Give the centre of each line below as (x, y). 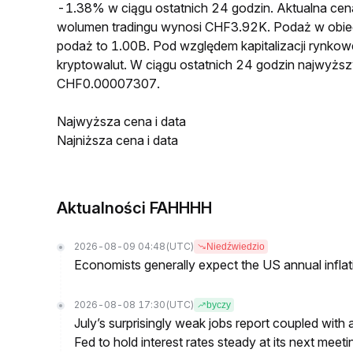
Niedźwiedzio (236, 247)
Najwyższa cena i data (121, 121)
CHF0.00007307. (108, 84)
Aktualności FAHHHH (134, 208)
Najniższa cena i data (117, 140)
